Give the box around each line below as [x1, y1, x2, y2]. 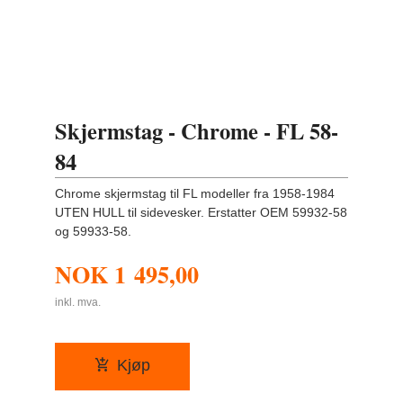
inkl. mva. [55, 295, 102, 309]
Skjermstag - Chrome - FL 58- [55, 115, 339, 148]
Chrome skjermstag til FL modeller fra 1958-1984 [55, 186, 336, 201]
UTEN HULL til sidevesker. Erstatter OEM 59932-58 [55, 205, 348, 220]
